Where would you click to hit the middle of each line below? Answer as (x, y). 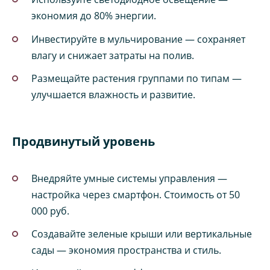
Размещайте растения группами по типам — (137, 78)
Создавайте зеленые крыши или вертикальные (142, 234)
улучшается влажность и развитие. (113, 94)
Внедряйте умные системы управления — (129, 179)
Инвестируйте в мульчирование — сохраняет (138, 39)
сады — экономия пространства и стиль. (126, 250)
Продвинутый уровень (83, 141)
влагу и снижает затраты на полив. (113, 55)
